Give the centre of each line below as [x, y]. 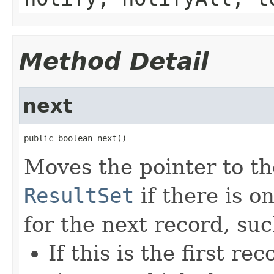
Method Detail [114, 61]
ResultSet [79, 195]
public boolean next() [75, 138]
